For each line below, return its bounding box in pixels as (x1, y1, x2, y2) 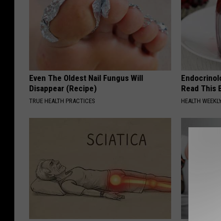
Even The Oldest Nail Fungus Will (29, 73, 143, 83)
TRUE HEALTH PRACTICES (29, 97, 95, 105)
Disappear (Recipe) (29, 83, 97, 93)
